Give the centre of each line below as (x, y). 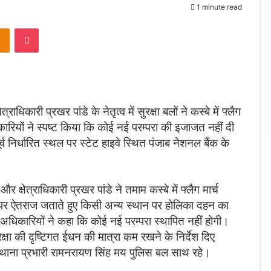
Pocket (51, 28)
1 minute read (218, 7)
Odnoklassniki (35, 28)
